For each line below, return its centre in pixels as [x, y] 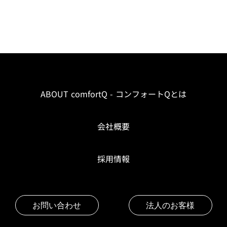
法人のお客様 [170, 205]
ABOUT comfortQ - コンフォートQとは [113, 94]
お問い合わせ [57, 205]
